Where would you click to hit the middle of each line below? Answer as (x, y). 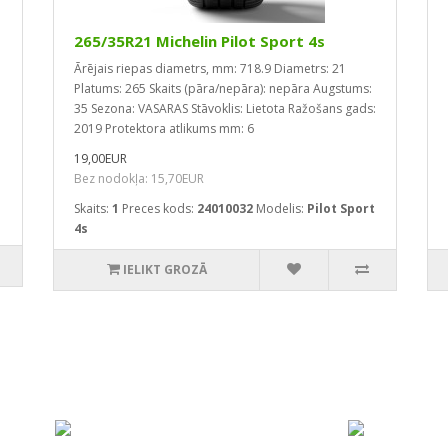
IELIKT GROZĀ (164, 269)
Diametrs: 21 (310, 68)
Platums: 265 (110, 88)
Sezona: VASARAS (139, 108)
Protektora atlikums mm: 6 (179, 128)
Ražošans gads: (332, 108)
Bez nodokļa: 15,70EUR (139, 178)
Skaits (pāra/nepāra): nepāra (229, 88)
